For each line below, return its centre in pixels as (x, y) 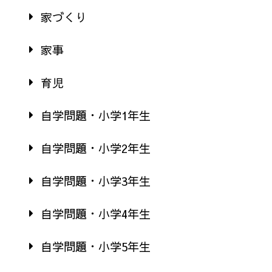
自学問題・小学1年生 (96, 115)
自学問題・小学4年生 (96, 213)
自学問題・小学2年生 (96, 148)
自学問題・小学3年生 (96, 181)
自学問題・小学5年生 (96, 246)
